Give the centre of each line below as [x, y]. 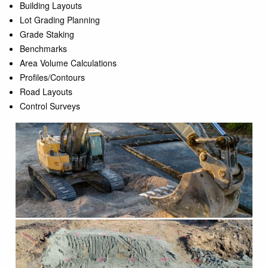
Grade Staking [47, 34]
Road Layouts [46, 92]
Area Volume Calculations [68, 63]
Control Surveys [50, 106]
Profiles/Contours [52, 77]
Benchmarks [43, 48]
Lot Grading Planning [60, 20]
